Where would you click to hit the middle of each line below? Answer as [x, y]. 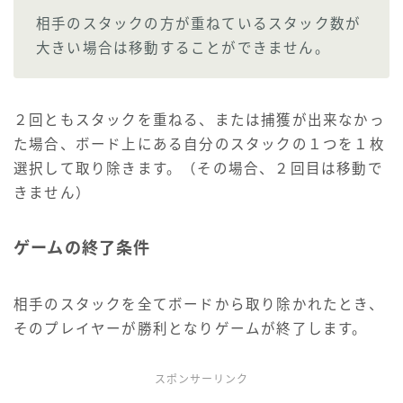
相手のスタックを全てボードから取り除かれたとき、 [199, 304]
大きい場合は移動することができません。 [183, 48]
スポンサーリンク [201, 379]
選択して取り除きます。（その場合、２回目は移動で [198, 168]
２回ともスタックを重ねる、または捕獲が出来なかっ [199, 120]
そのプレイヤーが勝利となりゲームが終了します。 [191, 328]
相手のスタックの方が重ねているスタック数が [199, 23]
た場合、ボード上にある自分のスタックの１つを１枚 [199, 144]
